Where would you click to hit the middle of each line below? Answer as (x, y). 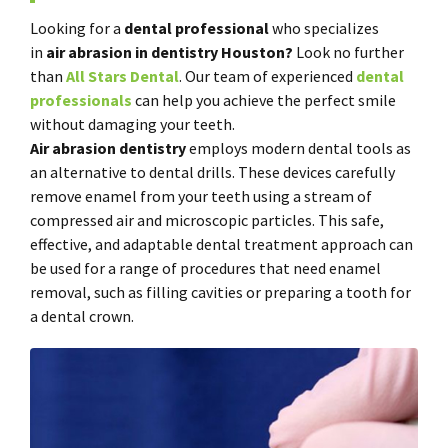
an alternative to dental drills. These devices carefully (212, 172)
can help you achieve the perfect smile (264, 100)
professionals (81, 100)
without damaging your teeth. (132, 124)
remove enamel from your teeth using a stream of (201, 196)
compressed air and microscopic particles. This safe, (207, 220)
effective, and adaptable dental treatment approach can (221, 244)
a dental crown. (82, 316)
